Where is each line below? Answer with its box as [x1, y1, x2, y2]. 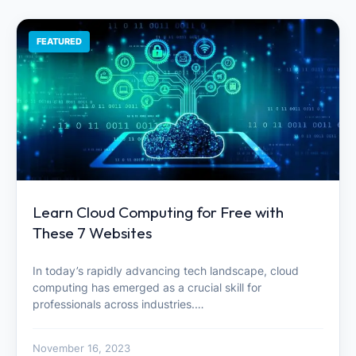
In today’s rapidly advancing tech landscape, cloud [33, 264, 299, 278]
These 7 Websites [33, 222, 152, 242]
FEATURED [37, 35, 82, 47]
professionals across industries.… [33, 297, 204, 311]
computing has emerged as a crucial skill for [33, 281, 261, 295]
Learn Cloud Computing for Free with [33, 202, 284, 222]
